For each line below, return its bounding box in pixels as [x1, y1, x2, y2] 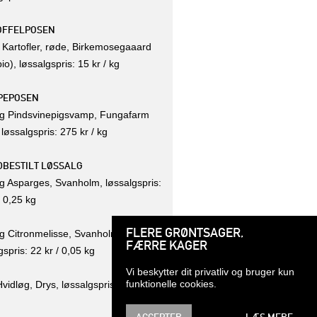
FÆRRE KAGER [126, 237, 207, 253]
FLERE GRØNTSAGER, [126, 224, 243, 240]
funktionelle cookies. [126, 277, 217, 289]
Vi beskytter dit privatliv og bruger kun [126, 265, 294, 277]
